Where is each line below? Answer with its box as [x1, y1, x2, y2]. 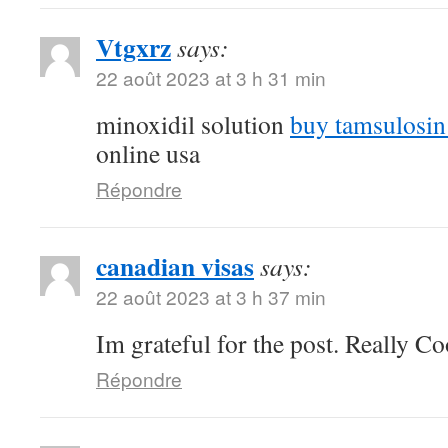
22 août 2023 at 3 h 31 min [96, 64, 326, 91]
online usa [96, 136, 200, 170]
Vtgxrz [96, 28, 171, 66]
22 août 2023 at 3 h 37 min [96, 283, 326, 310]
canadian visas [96, 247, 254, 285]
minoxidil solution [96, 107, 290, 141]
